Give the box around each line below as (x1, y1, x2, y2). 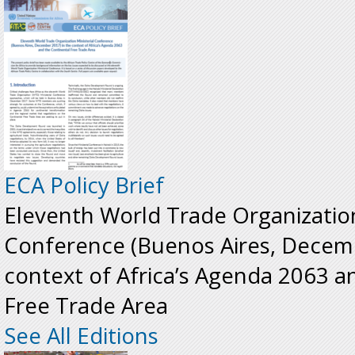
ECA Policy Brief (4, 170, 164, 200)
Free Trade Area (4, 291, 168, 321)
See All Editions (4, 321, 158, 351)
